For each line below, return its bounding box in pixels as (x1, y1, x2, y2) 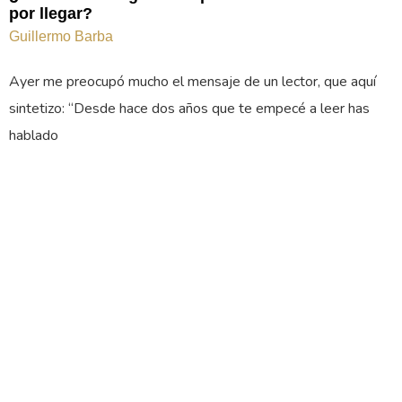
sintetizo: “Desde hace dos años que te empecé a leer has (9, 98, 370, 118)
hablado (9, 125, 58, 145)
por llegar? (9, 4, 92, 22)
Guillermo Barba (9, 28, 113, 44)
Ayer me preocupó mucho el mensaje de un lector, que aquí (9, 71, 376, 92)
